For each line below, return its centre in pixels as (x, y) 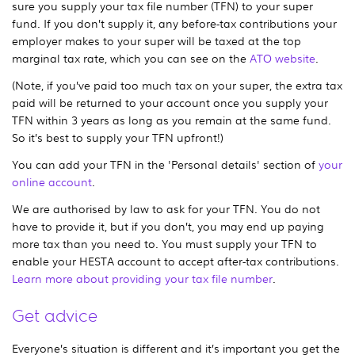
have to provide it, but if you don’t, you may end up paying (168, 225)
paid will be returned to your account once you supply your (170, 102)
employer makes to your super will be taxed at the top (157, 40)
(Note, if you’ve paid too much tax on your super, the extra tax (177, 84)
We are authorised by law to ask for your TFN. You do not (166, 208)
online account (52, 181)
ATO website (282, 57)
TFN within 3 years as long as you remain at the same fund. (172, 119)
